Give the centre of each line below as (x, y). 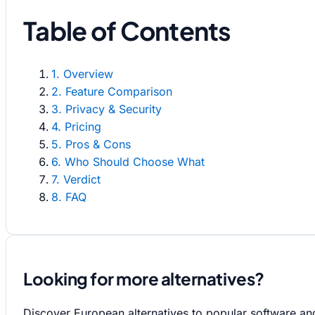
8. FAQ (69, 197)
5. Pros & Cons (91, 144)
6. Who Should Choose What (128, 161)
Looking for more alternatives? (144, 278)
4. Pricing (76, 126)
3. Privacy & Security (107, 109)
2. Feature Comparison (112, 91)
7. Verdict (76, 179)
